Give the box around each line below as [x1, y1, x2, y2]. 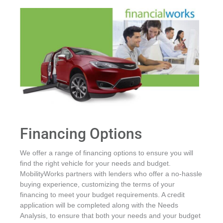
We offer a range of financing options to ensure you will [20, 149, 193, 157]
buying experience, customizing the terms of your [20, 181, 175, 189]
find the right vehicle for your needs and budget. [20, 160, 171, 168]
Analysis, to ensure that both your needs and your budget [20, 212, 201, 220]
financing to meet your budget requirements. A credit [20, 191, 185, 199]
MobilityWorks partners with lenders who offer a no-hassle [20, 170, 202, 178]
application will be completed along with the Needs [20, 202, 178, 210]
